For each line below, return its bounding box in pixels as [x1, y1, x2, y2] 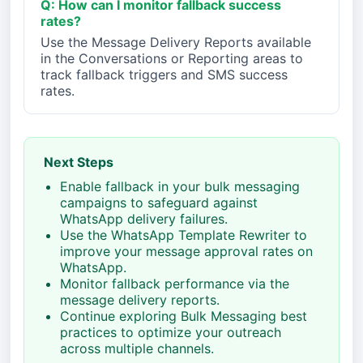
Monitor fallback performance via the [60, 275, 289, 292]
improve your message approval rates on [60, 243, 313, 259]
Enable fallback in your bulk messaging [60, 178, 300, 194]
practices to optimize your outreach [60, 324, 281, 340]
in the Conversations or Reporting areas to [41, 50, 303, 66]
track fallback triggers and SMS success [41, 66, 288, 83]
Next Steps [44, 154, 113, 170]
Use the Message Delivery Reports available [41, 34, 311, 50]
